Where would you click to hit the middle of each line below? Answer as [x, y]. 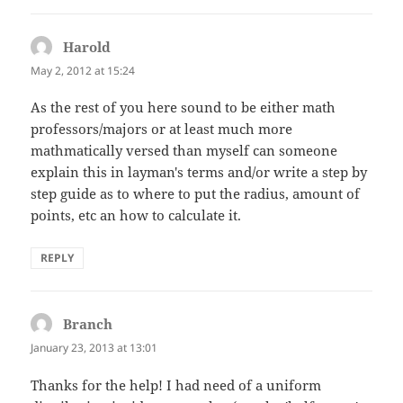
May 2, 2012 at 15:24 [83, 71]
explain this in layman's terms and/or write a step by [199, 172]
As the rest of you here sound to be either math [184, 107]
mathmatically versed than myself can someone [184, 151]
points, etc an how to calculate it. [136, 215]
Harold [87, 47]
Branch [88, 324]
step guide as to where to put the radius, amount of [196, 194]
